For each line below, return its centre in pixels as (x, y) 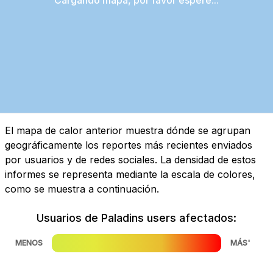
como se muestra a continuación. (82, 189)
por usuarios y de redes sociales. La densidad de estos (130, 159)
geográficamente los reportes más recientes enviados (129, 145)
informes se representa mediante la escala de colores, (130, 174)
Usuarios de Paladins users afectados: (136, 218)
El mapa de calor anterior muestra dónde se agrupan (128, 130)
